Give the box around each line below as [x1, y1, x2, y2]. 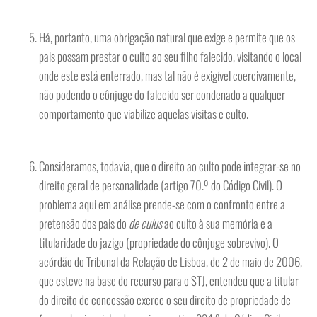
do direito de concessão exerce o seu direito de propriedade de [39, 291, 291, 309]
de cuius [129, 214, 164, 232]
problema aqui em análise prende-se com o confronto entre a [39, 195, 285, 213]
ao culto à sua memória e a [164, 214, 272, 232]
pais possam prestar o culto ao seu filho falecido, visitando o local [39, 47, 301, 65]
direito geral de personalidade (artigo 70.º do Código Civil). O [39, 176, 282, 194]
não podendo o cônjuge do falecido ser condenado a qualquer [39, 86, 285, 103]
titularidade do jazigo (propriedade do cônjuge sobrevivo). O [39, 234, 279, 251]
